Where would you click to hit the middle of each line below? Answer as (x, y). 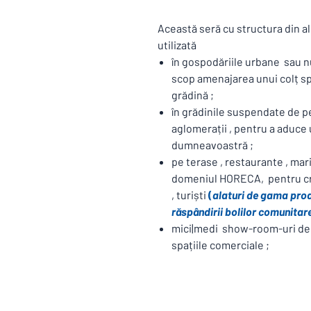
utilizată (177, 45)
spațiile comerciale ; (220, 245)
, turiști (190, 195)
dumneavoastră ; (212, 145)
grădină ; (193, 95)
